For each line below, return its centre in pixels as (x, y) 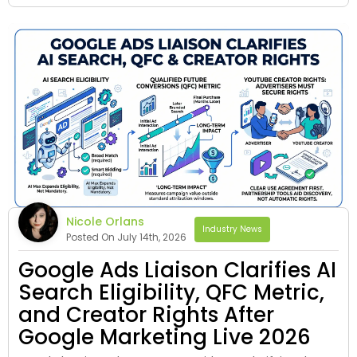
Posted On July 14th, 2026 (126, 237)
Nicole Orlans (105, 222)
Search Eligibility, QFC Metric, (171, 293)
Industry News (232, 229)
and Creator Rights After (146, 315)
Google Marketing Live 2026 (165, 337)
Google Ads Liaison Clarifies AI (177, 271)
